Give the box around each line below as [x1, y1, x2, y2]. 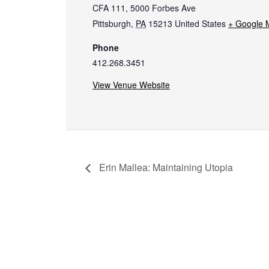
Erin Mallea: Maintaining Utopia [97, 160, 233, 175]
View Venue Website [92, 79, 170, 91]
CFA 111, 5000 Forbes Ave [92, 2, 196, 14]
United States [175, 17, 226, 30]
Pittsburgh [92, 17, 131, 30]
